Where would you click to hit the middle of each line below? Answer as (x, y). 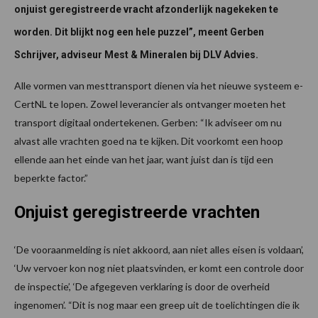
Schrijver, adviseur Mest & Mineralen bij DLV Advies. (136, 55)
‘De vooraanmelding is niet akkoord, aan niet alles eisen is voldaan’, (159, 250)
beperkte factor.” (51, 178)
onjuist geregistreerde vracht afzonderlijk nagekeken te (146, 10)
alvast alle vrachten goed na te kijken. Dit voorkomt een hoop (149, 141)
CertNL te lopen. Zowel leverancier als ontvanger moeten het (150, 104)
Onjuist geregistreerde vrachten (137, 213)
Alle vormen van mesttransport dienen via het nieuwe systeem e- (159, 86)
